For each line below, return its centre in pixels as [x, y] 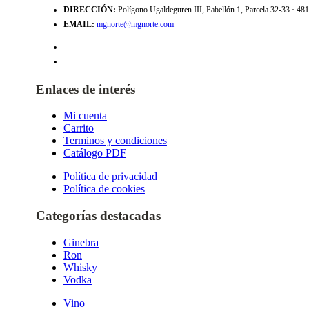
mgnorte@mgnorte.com [135, 24]
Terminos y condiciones [115, 141]
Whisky [80, 267]
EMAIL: [79, 24]
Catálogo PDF [94, 153]
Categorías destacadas [98, 216]
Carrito [78, 128]
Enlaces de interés [85, 89]
